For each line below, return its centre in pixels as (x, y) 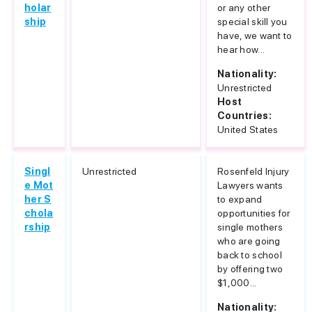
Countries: (244, 116)
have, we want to (255, 36)
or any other (244, 8)
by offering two (250, 269)
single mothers (250, 227)
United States (248, 130)
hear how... (241, 49)
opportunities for (254, 213)
